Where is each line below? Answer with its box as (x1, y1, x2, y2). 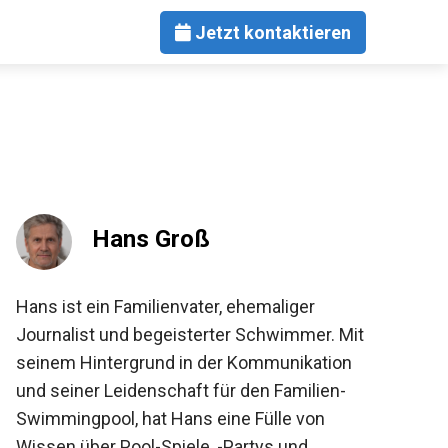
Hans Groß (92, 225, 210, 253)
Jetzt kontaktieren (191, 21, 351, 43)
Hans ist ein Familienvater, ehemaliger (16, 296, 315, 317)
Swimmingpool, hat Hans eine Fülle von (16, 408, 325, 429)
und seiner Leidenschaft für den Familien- (16, 380, 346, 401)
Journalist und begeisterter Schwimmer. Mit (16, 324, 364, 345)
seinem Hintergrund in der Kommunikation (16, 352, 352, 373)
